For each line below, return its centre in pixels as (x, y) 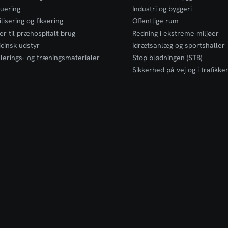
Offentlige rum (156, 21)
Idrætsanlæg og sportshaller (179, 45)
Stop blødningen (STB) (167, 58)
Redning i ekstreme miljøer (176, 33)
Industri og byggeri (162, 9)
